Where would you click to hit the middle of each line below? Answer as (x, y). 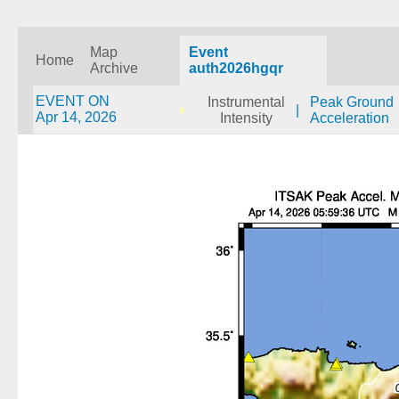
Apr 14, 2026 (76, 117)
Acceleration (350, 118)
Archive (114, 68)
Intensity (246, 118)
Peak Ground (352, 102)
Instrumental (246, 102)
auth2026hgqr (236, 68)
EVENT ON (73, 101)
